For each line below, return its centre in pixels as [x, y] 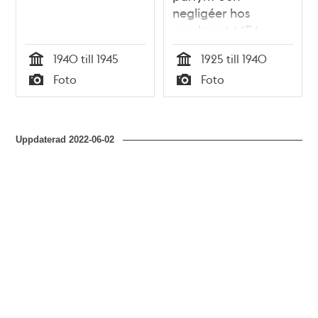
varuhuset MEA [217, 30]
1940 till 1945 [86, 59]
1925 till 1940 [234, 59]
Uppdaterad [43, 140]
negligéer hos [212, 13]
